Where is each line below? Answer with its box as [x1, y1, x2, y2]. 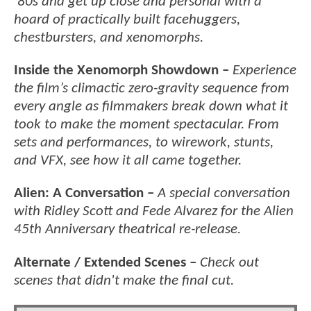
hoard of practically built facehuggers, [14, 12, 240, 27]
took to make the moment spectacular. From [14, 117, 279, 133]
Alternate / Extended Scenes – [14, 255, 196, 270]
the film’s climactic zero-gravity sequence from [14, 81, 289, 96]
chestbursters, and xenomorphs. [14, 30, 203, 45]
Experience [233, 63, 296, 78]
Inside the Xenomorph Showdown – [14, 63, 229, 78]
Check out [200, 255, 259, 270]
